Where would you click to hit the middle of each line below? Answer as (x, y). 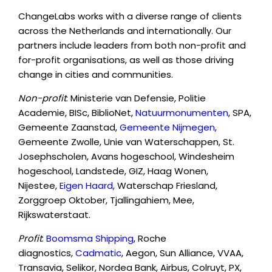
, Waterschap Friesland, (165, 186)
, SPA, (240, 113)
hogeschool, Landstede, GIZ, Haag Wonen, (113, 171)
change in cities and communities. (96, 75)
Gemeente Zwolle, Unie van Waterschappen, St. (126, 142)
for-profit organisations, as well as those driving (126, 60)
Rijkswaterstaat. (54, 215)
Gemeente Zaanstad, (69, 127)
